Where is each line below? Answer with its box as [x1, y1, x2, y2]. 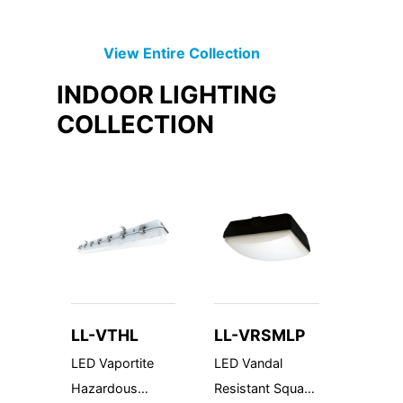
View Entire [103, 44, 190, 63]
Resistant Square [214, 381, 317, 397]
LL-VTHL [70, 325, 139, 345]
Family [357, 381, 397, 397]
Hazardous [70, 381, 138, 397]
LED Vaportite [70, 355, 154, 372]
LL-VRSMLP [214, 325, 306, 345]
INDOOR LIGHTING [56, 80, 277, 111]
